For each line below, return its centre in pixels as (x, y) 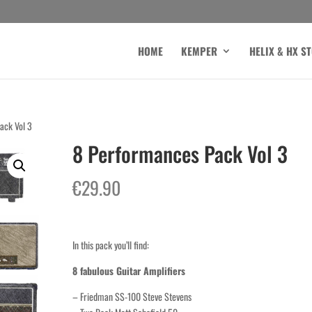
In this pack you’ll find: (110, 244)
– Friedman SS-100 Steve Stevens (132, 296)
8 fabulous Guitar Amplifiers (128, 270)
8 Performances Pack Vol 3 (180, 154)
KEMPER (199, 50)
